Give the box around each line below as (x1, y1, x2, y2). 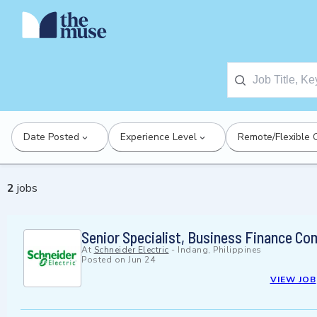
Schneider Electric (93, 244, 169, 256)
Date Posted (23, 130, 79, 144)
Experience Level (120, 130, 197, 144)
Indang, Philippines (178, 244, 262, 256)
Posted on (81, 254, 128, 266)
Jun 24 (128, 254, 155, 266)
